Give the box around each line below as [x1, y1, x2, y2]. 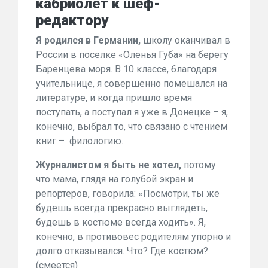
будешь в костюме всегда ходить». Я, [36, 217, 206, 228]
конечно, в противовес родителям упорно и [36, 231, 231, 242]
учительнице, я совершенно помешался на [36, 78, 227, 89]
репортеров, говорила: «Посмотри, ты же [36, 188, 220, 199]
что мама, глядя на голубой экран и [36, 173, 193, 185]
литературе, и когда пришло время [36, 92, 192, 103]
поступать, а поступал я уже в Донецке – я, [36, 106, 228, 118]
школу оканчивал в [141, 35, 230, 46]
